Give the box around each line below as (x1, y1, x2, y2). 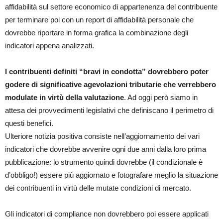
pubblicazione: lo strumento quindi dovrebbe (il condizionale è (5, 158, 203, 167)
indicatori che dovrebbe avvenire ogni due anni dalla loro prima (5, 145, 206, 154)
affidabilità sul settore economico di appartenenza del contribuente (5, 2, 218, 11)
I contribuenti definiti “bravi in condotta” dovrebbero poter (5, 67, 209, 76)
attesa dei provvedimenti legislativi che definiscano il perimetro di (5, 106, 214, 115)
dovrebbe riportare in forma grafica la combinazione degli (5, 28, 188, 37)
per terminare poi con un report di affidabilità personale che (5, 15, 194, 24)
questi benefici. (5, 119, 53, 128)
